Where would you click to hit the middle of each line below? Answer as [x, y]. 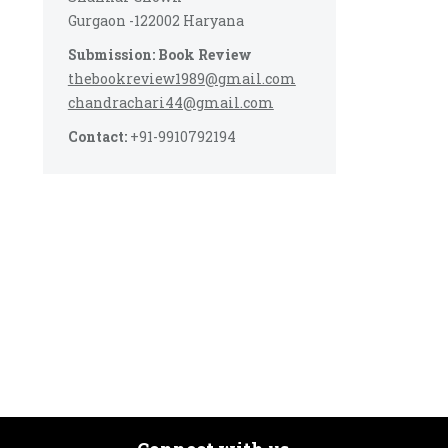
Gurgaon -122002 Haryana [155, 20]
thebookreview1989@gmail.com [181, 78]
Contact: [97, 136]
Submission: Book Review [159, 54]
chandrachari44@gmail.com [170, 102]
